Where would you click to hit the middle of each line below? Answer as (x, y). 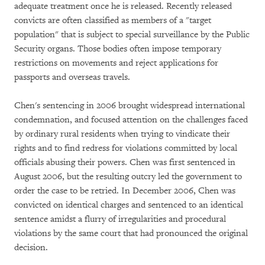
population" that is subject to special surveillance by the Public (132, 35)
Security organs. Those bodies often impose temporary (118, 49)
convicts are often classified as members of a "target (113, 20)
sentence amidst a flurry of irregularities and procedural (120, 219)
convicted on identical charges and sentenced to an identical (129, 205)
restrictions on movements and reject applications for (116, 63)
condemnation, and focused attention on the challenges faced (131, 120)
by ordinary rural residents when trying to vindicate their (122, 134)
